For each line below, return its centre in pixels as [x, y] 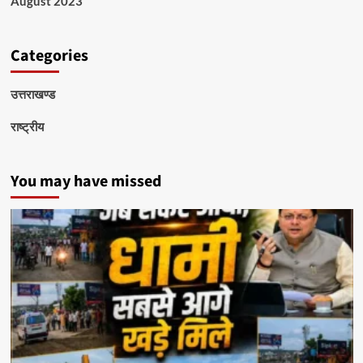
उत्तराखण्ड [32, 94]
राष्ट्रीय [27, 127]
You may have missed [85, 182]
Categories [49, 56]
